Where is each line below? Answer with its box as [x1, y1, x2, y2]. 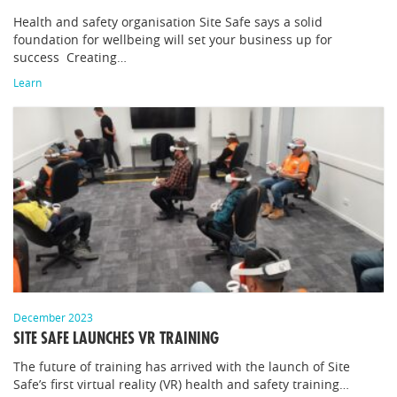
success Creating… [13, 49, 127, 66]
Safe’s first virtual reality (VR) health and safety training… [13, 376, 349, 393]
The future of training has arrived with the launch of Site [13, 358, 350, 375]
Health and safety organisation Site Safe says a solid [13, 13, 323, 30]
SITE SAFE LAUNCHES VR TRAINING [13, 331, 219, 346]
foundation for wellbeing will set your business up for [13, 31, 332, 48]
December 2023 [13, 310, 93, 324]
